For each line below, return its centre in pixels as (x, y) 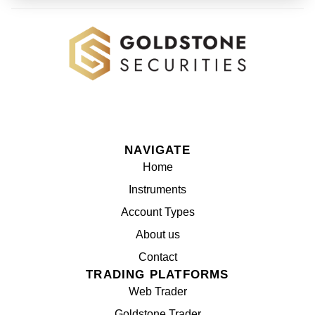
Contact (157, 257)
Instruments (157, 189)
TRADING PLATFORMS (157, 274)
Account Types (157, 212)
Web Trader (157, 291)
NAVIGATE (157, 150)
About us (157, 234)
